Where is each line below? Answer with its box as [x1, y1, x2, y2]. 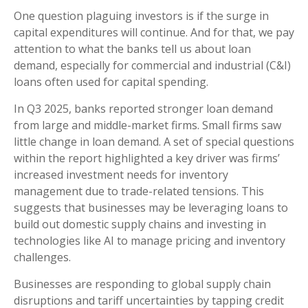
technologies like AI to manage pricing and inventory [14, 232, 285, 248]
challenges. [14, 249, 71, 265]
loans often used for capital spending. [14, 74, 208, 89]
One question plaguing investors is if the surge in [14, 8, 269, 23]
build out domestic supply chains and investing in [14, 216, 266, 232]
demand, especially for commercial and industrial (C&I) [14, 57, 291, 73]
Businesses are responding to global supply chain [14, 276, 271, 291]
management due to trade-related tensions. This [14, 183, 264, 199]
